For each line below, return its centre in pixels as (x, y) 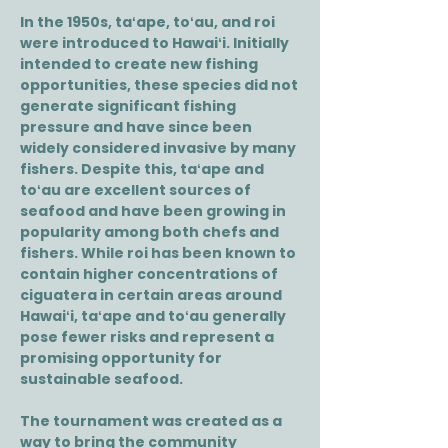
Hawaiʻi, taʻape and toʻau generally (153, 316)
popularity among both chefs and (149, 232)
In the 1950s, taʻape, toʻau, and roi (147, 22)
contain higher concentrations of (149, 274)
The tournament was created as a (151, 421)
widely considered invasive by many (158, 148)
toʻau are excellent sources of (135, 190)
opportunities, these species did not (159, 85)
